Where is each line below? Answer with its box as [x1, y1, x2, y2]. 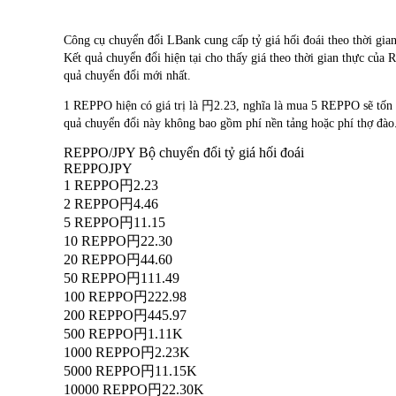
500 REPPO [64, 326, 133, 342]
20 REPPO [64, 252, 126, 268]
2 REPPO [64, 196, 119, 212]
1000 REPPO [64, 345, 141, 361]
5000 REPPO [64, 363, 141, 379]
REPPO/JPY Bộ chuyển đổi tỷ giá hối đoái [64, 145, 304, 161]
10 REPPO [64, 233, 126, 249]
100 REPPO [64, 289, 133, 305]
